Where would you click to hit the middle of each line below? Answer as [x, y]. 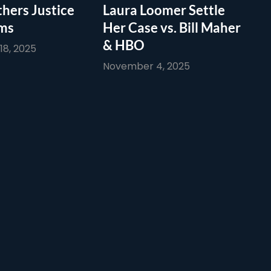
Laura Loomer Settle [164, 10]
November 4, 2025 [146, 66]
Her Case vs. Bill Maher [172, 27]
